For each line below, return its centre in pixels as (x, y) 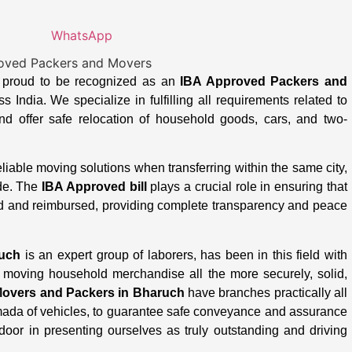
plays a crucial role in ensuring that (247, 187)
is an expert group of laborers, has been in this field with (184, 255)
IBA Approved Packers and (264, 81)
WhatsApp (82, 35)
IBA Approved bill (94, 187)
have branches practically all (266, 292)
